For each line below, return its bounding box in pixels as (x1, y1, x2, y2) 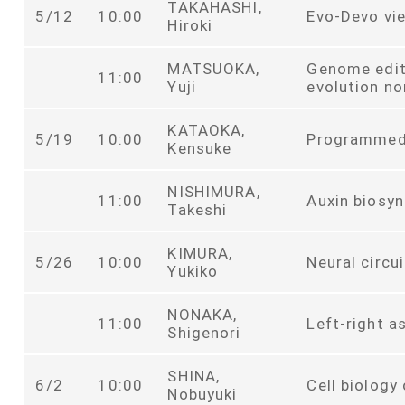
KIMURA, (167, 243, 233, 262)
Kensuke (167, 138, 232, 157)
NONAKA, (167, 305, 238, 324)
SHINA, (167, 366, 221, 385)
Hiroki (167, 15, 213, 34)
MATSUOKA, (167, 59, 260, 78)
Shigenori (167, 323, 241, 342)
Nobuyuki (167, 384, 238, 403)
